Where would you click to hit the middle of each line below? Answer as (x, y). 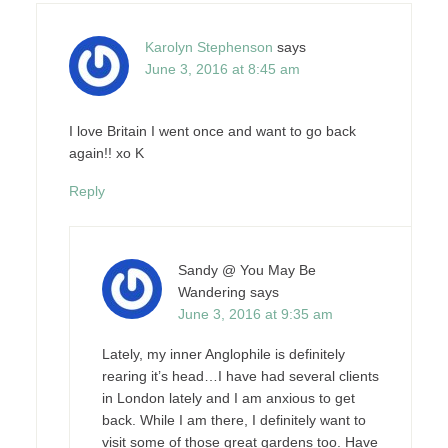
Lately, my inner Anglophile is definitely (223, 354)
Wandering (211, 292)
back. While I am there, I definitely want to (233, 420)
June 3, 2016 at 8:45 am (222, 69)
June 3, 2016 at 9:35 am (255, 314)
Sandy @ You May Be (246, 270)
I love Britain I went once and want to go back (212, 131)
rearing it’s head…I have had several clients (240, 376)
